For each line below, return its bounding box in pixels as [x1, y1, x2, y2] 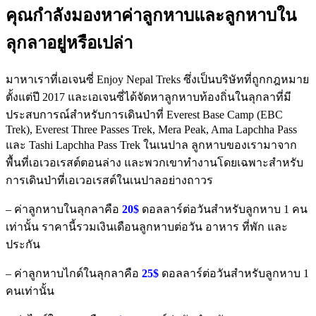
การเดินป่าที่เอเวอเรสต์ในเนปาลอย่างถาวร [6, 174, 213, 186]
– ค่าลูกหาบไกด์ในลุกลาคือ [6, 267, 142, 279]
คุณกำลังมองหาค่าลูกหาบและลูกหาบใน [6, 6, 296, 25]
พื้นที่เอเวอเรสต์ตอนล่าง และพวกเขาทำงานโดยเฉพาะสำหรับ [6, 156, 303, 169]
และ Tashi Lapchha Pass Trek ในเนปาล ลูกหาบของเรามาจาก [6, 138, 297, 151]
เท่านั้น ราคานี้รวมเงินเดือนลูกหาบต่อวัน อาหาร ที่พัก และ [6, 220, 288, 233]
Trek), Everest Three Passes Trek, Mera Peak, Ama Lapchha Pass [6, 123, 297, 135]
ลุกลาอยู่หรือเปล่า [6, 33, 133, 52]
